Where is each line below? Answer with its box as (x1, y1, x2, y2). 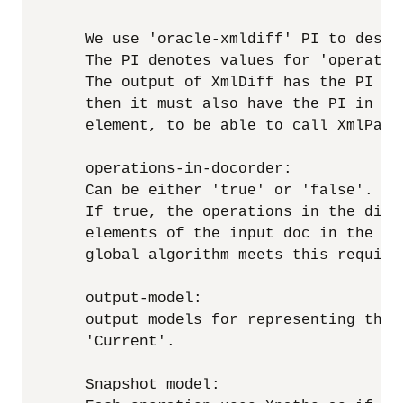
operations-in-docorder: (22, 161, 301, 177)
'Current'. (22, 334, 175, 350)
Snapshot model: (22, 377, 220, 393)
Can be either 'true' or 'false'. (22, 183, 373, 199)
